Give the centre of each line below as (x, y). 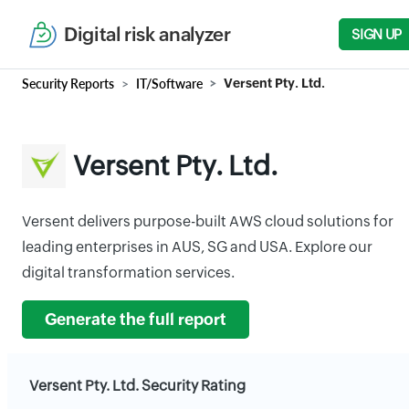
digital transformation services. (128, 273)
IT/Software (169, 84)
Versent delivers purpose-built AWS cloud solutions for (208, 221)
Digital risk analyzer (147, 34)
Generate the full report (136, 320)
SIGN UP (377, 34)
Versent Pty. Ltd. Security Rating (137, 386)
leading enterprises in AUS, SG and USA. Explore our (197, 247)
